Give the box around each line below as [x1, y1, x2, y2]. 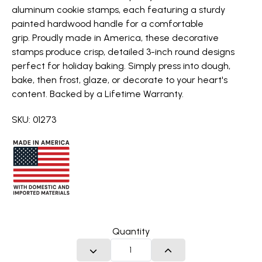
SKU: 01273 [12, 114, 56, 125]
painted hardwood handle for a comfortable [12, 18, 204, 29]
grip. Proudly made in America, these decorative [12, 32, 219, 43]
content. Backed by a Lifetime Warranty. [12, 88, 184, 99]
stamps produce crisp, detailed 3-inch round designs [12, 46, 235, 57]
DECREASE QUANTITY [89, 246, 179, 255]
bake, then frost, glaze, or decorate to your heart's [12, 74, 227, 85]
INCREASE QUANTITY [164, 246, 252, 255]
